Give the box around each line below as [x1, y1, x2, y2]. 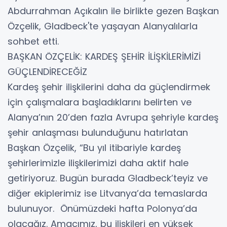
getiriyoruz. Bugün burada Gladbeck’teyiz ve [8, 171, 208, 184]
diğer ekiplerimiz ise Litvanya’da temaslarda [8, 186, 207, 200]
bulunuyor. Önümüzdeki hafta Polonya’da [8, 202, 197, 215]
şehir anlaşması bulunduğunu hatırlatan [8, 126, 188, 139]
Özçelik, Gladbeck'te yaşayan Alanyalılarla [8, 19, 198, 32]
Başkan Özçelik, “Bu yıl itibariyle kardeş [8, 141, 181, 154]
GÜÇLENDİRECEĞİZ [8, 65, 87, 78]
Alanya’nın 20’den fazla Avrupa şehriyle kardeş [8, 110, 218, 124]
